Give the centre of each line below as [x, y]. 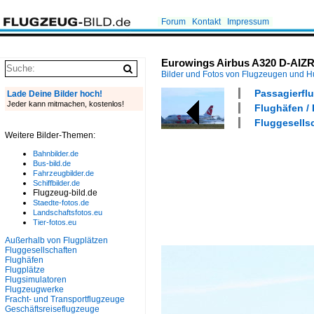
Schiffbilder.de [56, 183]
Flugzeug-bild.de [65, 193]
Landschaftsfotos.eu [68, 212]
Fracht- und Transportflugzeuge [65, 299]
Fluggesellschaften [41, 250]
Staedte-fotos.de [61, 203]
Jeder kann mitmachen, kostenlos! [66, 104]
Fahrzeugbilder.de [63, 173]
